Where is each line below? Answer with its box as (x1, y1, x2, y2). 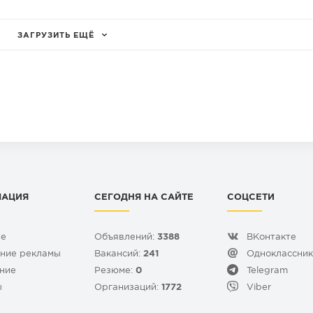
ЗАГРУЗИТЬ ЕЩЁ (17, 32, 94, 40)
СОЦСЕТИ (227, 194, 275, 202)
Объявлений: (94, 233, 157, 242)
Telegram (247, 267, 288, 275)
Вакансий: (94, 250, 143, 259)
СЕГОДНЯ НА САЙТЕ (94, 194, 194, 202)
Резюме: (94, 267, 136, 275)
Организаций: (94, 284, 161, 292)
